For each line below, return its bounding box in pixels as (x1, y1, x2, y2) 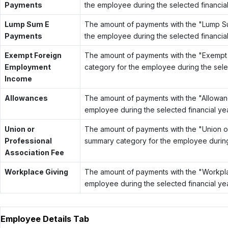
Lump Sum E (4, 19, 49, 28)
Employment (4, 62, 51, 71)
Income (4, 74, 32, 83)
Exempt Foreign (4, 50, 62, 60)
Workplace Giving (4, 167, 68, 176)
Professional (4, 136, 52, 145)
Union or (4, 124, 35, 133)
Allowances (4, 93, 48, 102)
